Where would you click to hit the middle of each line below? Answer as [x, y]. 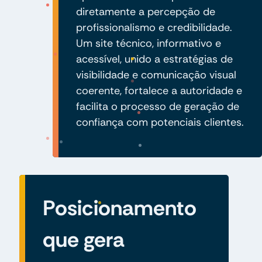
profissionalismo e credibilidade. [154, 27]
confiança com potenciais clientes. [160, 122]
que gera [83, 239]
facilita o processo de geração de [157, 106]
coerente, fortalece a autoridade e [159, 90]
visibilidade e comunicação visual [156, 75]
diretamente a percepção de [145, 11]
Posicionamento [119, 208]
